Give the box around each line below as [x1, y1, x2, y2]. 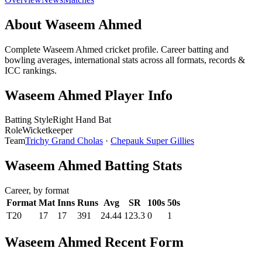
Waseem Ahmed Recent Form [5, 235, 184, 250]
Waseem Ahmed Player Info [5, 87, 173, 103]
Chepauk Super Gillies [111, 136, 194, 146]
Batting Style [5, 115, 53, 125]
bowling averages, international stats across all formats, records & [5, 54, 245, 65]
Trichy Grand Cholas [25, 136, 103, 146]
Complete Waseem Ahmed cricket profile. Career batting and [5, 44, 229, 54]
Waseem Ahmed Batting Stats [5, 158, 182, 174]
